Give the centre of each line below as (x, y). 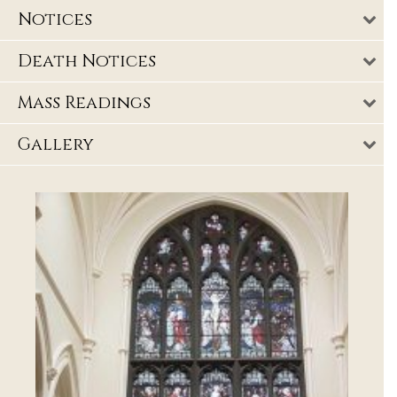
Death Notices (87, 62)
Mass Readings (84, 103)
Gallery (56, 145)
